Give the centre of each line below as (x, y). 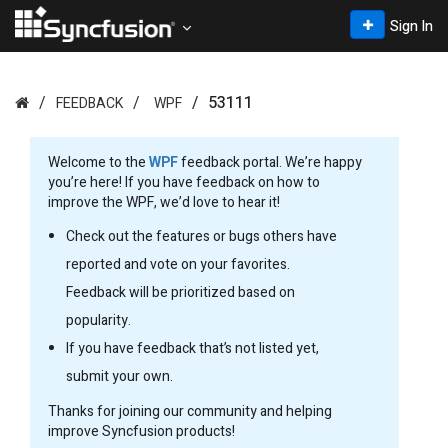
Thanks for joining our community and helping (190, 411)
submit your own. (119, 376)
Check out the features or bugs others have (201, 236)
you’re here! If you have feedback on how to (184, 182)
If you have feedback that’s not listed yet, (192, 348)
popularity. (98, 320)
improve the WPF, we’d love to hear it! (164, 202)
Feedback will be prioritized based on (180, 292)
